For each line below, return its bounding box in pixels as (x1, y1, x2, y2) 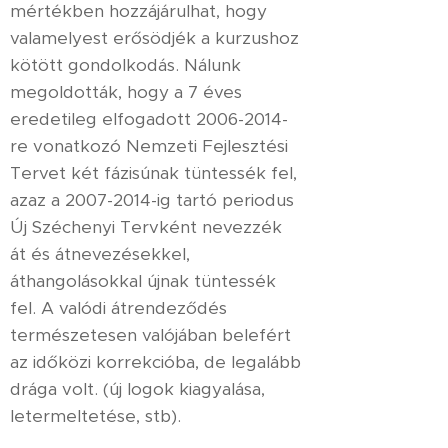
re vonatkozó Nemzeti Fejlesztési (10, 135, 288, 157)
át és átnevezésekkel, (10, 243, 190, 265)
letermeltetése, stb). (10, 405, 181, 427)
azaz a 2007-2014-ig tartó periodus (10, 189, 294, 211)
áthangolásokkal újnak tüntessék (10, 270, 276, 292)
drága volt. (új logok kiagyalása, (10, 378, 265, 400)
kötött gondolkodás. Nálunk (10, 54, 241, 76)
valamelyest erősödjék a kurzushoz (10, 27, 299, 49)
